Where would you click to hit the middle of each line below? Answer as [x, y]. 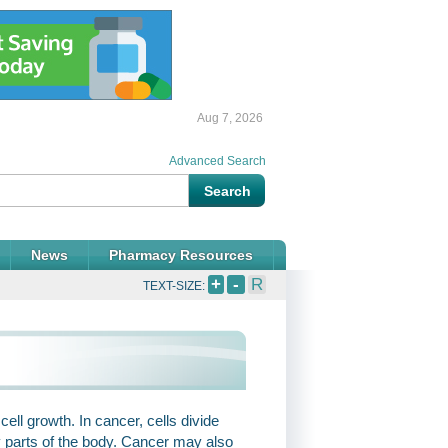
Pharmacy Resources [181, 255]
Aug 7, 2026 [230, 118]
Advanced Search [217, 161]
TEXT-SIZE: [175, 286]
